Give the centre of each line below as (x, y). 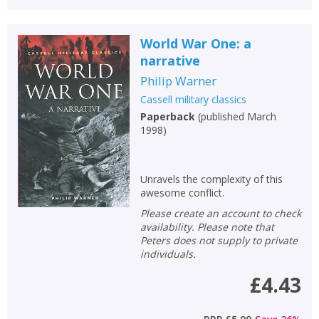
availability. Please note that (207, 227)
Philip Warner (178, 81)
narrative (170, 61)
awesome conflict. (182, 193)
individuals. (168, 254)
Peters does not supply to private (219, 240)
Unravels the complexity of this (211, 179)
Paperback (167, 116)
